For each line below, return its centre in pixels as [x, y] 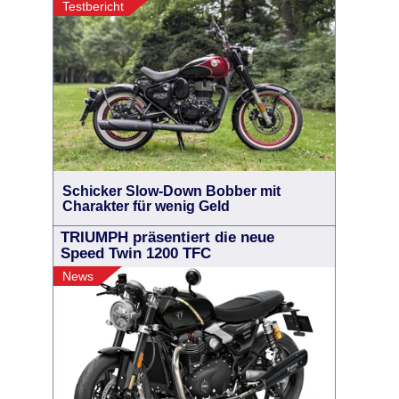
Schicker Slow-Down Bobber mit [171, 191]
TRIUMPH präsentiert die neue [167, 237]
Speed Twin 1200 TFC [136, 253]
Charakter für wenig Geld [146, 206]
